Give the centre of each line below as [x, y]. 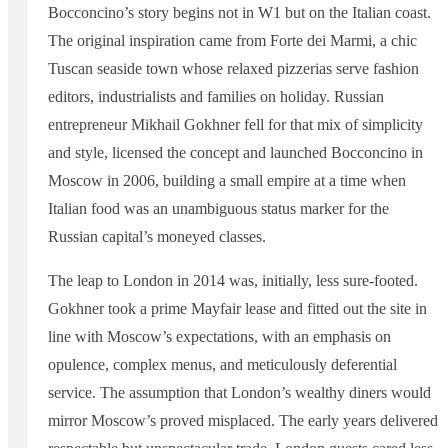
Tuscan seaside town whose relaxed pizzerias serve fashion [233, 68]
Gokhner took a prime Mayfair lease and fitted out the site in [237, 308]
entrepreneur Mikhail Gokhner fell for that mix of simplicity [235, 124]
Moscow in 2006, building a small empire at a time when [227, 180]
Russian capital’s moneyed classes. [157, 236]
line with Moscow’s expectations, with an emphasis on [219, 336]
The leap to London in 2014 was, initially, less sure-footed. [233, 280]
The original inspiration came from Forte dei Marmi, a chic [232, 40]
